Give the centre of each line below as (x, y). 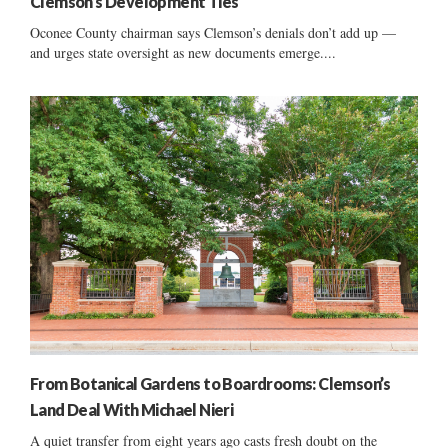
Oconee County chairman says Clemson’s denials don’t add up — (213, 32)
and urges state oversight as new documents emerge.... (183, 52)
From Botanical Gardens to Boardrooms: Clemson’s (210, 383)
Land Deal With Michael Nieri (132, 409)
